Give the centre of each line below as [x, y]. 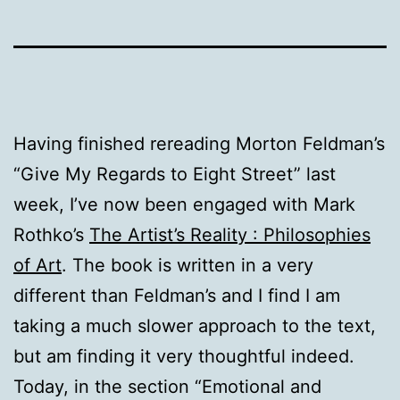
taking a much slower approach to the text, [195, 325]
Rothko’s [51, 234]
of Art [37, 265]
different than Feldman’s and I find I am [177, 295]
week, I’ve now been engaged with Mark [184, 204]
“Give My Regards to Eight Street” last [175, 174]
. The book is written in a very [187, 265]
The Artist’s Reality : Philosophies [230, 234]
